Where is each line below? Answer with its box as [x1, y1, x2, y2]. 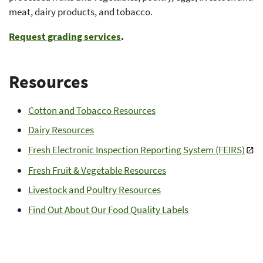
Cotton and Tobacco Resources [28, 103, 156, 117]
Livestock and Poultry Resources [28, 183, 161, 197]
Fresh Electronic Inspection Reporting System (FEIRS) [28, 143, 245, 156]
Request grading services [9, 29, 121, 43]
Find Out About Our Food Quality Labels [28, 203, 188, 216]
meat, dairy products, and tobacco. [9, 5, 153, 18]
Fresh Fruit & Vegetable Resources [28, 163, 166, 177]
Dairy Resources [28, 123, 94, 137]
